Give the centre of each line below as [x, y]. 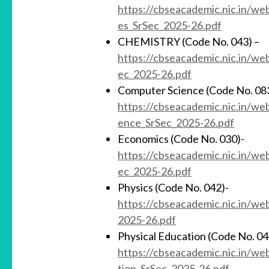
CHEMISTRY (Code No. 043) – [189, 42]
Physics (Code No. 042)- [173, 188]
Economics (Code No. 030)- [181, 139]
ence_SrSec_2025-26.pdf [176, 123]
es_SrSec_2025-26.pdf [170, 26]
